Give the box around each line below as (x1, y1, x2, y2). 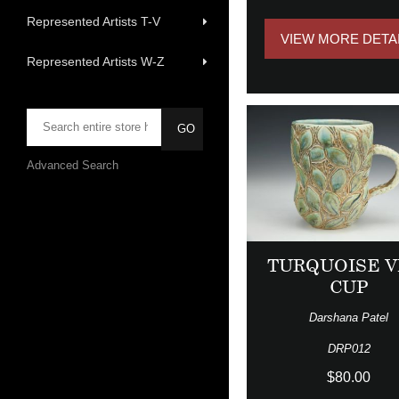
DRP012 (327, 341, 370, 355)
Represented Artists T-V (27, 14, 160, 29)
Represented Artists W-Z (27, 54, 165, 69)
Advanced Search (27, 159, 118, 173)
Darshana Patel (309, 310, 389, 324)
